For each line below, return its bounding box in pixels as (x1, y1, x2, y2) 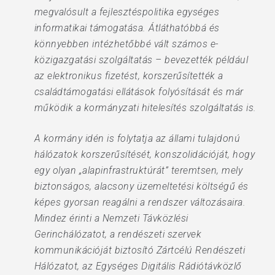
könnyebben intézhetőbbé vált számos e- (34, 38, 219, 50)
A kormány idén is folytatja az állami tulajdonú (34, 133, 241, 144)
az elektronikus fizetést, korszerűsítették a (34, 70, 223, 82)
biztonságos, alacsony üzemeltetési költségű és (34, 180, 249, 192)
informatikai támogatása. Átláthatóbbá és (34, 22, 220, 34)
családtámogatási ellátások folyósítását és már (34, 86, 244, 98)
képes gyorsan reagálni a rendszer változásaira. (34, 196, 246, 208)
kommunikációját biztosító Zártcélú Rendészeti (34, 244, 246, 256)
